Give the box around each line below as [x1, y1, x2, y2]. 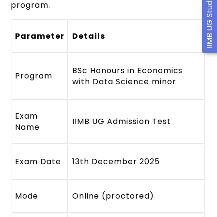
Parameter [15, 30, 65, 42]
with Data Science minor [72, 76, 176, 87]
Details [72, 30, 106, 42]
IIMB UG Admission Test [72, 115, 171, 127]
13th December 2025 [72, 155, 160, 167]
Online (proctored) [72, 190, 154, 201]
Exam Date [15, 155, 62, 167]
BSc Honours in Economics [72, 64, 183, 76]
